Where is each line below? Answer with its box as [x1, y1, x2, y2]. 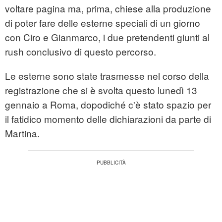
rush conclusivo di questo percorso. [5, 45, 156, 58]
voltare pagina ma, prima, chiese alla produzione [5, 1, 211, 15]
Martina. [5, 126, 40, 140]
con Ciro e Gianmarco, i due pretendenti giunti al [5, 30, 210, 44]
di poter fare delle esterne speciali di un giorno [5, 16, 200, 30]
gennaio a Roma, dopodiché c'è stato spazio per [5, 98, 211, 111]
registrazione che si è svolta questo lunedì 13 [5, 83, 197, 97]
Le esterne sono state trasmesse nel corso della [5, 69, 209, 83]
